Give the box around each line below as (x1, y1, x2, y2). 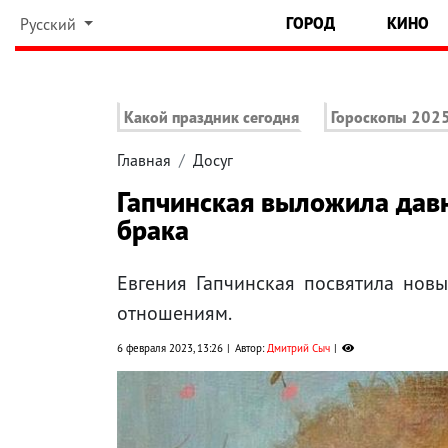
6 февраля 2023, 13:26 (117, 341, 223, 356)
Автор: (235, 341, 267, 356)
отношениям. (117, 300, 232, 327)
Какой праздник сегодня (124, 107, 299, 128)
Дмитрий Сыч (267, 341, 330, 356)
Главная (117, 150, 171, 171)
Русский (19, 14, 80, 34)
